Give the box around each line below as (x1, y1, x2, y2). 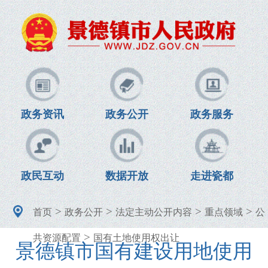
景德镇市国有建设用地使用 (16, 240, 252, 263)
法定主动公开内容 (115, 206, 192, 217)
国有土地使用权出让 (93, 232, 179, 243)
